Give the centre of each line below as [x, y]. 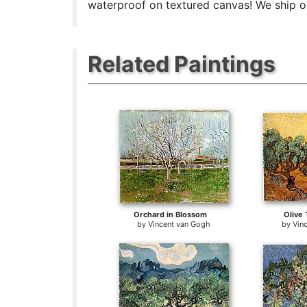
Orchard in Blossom [170, 214]
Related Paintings [182, 64]
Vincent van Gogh [180, 224]
